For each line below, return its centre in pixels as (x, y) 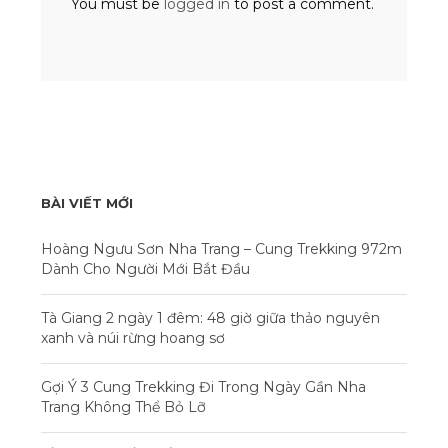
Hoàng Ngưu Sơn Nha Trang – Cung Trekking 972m (221, 249)
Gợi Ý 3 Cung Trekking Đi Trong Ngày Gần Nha (203, 387)
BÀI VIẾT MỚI (87, 203)
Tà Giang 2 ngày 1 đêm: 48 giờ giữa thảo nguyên (210, 318)
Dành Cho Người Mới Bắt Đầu (145, 269)
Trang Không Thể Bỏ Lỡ (123, 407)
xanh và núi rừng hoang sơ (133, 338)
